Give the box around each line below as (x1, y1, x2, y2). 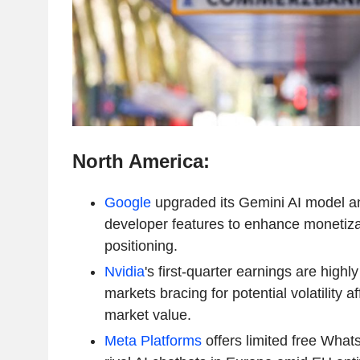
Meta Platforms (104, 332, 202, 349)
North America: (72, 149, 210, 172)
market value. (104, 306, 191, 323)
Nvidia (104, 263, 145, 280)
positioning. (104, 237, 178, 254)
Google (104, 194, 151, 211)
